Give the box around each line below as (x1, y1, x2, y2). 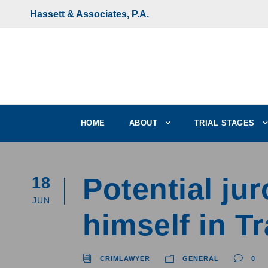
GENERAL (182, 255, 219, 262)
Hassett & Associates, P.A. (30, 9, 149, 19)
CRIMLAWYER (100, 255, 150, 262)
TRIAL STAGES (194, 118, 255, 127)
